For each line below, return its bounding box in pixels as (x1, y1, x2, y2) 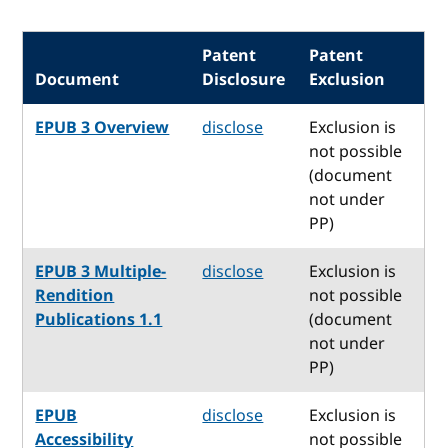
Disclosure (202, 67, 286, 92)
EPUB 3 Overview (35, 115, 170, 140)
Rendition (35, 283, 115, 308)
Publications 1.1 (35, 307, 163, 332)
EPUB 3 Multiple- (35, 259, 167, 284)
